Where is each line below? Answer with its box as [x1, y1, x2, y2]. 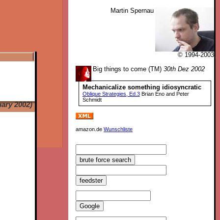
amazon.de [76, 126, 104, 132]
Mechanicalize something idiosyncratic [82, 83, 201, 91]
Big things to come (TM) [93, 66, 164, 73]
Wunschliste [104, 126, 133, 132]
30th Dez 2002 [164, 66, 205, 73]
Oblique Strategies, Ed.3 [82, 90, 140, 97]
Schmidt [82, 96, 102, 103]
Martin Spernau [110, 7, 154, 15]
